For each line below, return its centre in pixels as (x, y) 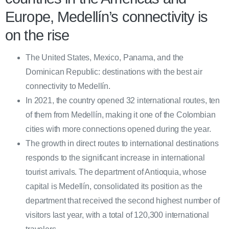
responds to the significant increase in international (115, 158)
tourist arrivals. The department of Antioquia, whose (116, 172)
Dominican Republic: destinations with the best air (114, 72)
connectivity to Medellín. (68, 86)
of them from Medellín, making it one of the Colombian (121, 115)
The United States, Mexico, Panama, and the (105, 58)
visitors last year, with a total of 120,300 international (117, 215)
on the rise (37, 36)
